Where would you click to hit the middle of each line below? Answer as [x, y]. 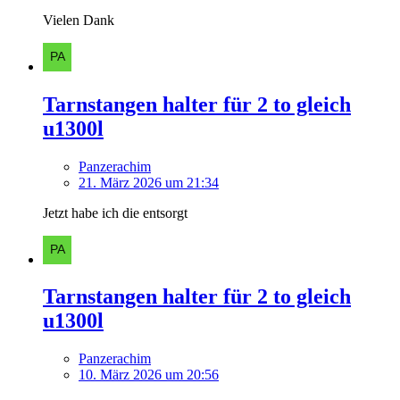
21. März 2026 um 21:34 [149, 182]
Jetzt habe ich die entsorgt [115, 212]
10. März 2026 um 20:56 [149, 375]
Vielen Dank [79, 20]
